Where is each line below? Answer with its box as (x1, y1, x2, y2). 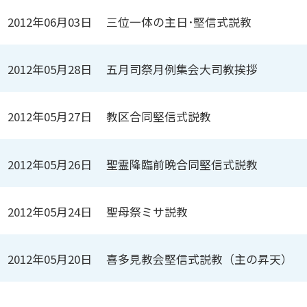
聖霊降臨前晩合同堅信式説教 (106, 156, 258, 173)
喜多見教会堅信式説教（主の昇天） (106, 251, 293, 268)
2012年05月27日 (8, 108, 93, 125)
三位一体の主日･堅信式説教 (106, 14, 252, 31)
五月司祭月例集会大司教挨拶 (106, 61, 258, 78)
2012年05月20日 (8, 251, 93, 268)
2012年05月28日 (8, 61, 93, 78)
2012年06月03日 (8, 14, 93, 31)
